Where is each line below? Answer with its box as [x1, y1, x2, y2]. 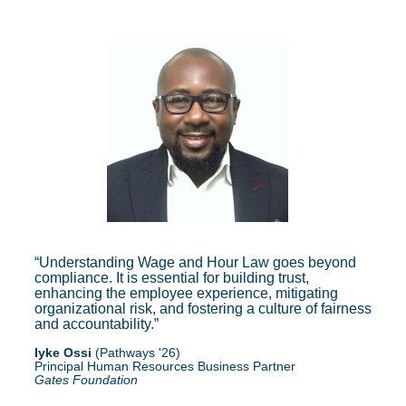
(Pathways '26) [92, 345, 180, 360]
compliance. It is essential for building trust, [34, 270, 309, 285]
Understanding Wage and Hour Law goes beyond [39, 255, 356, 270]
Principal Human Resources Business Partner [34, 359, 295, 373]
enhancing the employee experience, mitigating [34, 285, 338, 301]
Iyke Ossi [34, 345, 92, 360]
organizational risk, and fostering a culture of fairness [34, 301, 372, 316]
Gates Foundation [34, 372, 138, 387]
